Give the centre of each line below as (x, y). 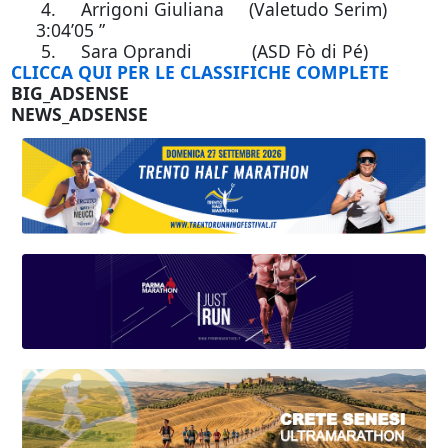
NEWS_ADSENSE (79, 114)
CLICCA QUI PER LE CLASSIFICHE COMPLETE (199, 72)
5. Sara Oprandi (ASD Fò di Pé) (189, 51)
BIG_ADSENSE (69, 93)
